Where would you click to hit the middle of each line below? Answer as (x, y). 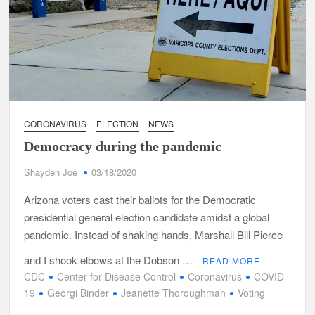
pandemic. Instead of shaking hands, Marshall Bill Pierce (154, 234)
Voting (252, 292)
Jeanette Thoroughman (174, 292)
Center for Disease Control (117, 276)
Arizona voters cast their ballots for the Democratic (140, 199)
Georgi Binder (78, 292)
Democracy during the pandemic (123, 146)
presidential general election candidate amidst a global (147, 217)
